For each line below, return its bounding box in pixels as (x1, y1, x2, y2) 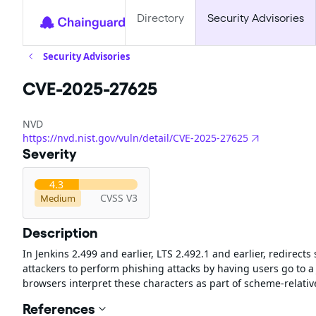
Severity (23, 145, 77, 162)
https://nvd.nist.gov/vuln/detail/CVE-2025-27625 (23, 130, 248, 145)
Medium (40, 191, 75, 205)
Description (23, 224, 97, 241)
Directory (137, 11, 184, 25)
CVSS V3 (100, 191, 138, 205)
